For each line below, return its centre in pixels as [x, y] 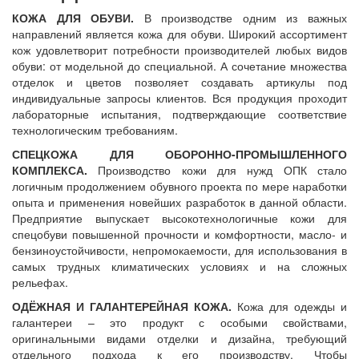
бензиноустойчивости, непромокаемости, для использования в [179, 250]
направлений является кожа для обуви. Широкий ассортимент [179, 34]
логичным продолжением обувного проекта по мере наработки [179, 186]
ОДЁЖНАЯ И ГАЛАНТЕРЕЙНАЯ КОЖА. [122, 306]
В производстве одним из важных [246, 18]
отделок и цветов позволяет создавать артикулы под [179, 82]
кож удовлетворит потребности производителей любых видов [179, 50]
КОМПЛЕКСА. [50, 170]
